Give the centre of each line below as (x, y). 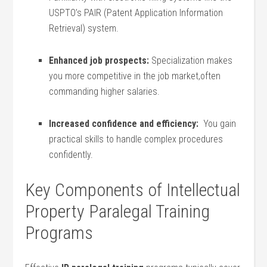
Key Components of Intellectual (133, 190)
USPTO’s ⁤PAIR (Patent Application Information (136, 13)
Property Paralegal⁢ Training (118, 211)
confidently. (71, 155)
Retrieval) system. (84, 28)
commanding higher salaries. (105, 91)
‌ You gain (218, 124)
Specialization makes (191, 60)
